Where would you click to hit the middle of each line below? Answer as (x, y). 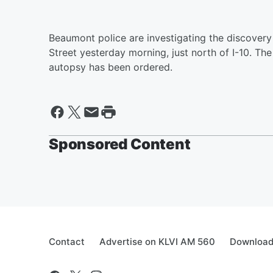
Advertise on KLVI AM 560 (157, 242)
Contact (67, 242)
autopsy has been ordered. (111, 67)
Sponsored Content (120, 144)
